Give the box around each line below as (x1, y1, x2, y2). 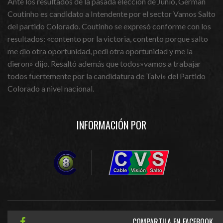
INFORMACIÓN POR (77, 117, 146, 132)
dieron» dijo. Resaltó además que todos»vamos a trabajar (7, 59, 201, 68)
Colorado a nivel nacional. (7, 84, 94, 93)
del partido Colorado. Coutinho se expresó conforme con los (7, 21, 211, 31)
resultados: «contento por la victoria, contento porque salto (7, 34, 208, 43)
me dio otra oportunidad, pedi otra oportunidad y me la (7, 46, 193, 56)
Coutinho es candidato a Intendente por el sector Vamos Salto (7, 9, 216, 18)
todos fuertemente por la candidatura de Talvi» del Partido (7, 71, 206, 81)
